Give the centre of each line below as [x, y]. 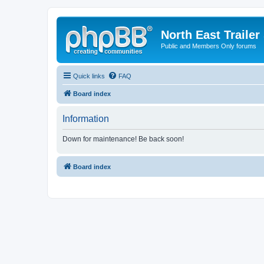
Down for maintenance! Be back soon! [123, 139]
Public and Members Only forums [209, 46]
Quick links [89, 76]
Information [86, 118]
